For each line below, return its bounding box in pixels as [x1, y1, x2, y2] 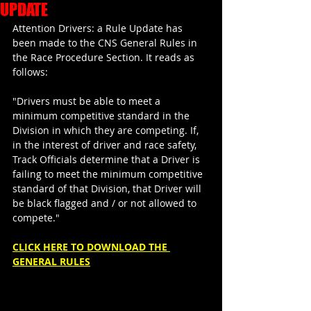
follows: [12, 65, 48, 78]
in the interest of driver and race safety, [12, 138, 199, 151]
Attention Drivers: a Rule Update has [12, 22, 185, 35]
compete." [12, 211, 60, 224]
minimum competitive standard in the [12, 109, 192, 122]
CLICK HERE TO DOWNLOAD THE [12, 240, 170, 253]
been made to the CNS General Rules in [12, 36, 200, 49]
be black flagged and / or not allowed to [12, 196, 199, 210]
